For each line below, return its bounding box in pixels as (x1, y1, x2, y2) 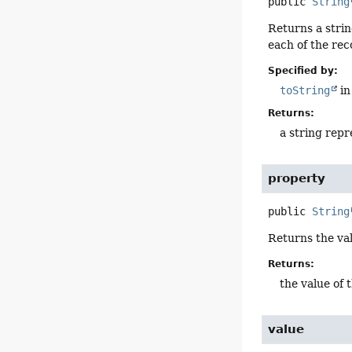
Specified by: (268, 64, 339, 76)
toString (280, 83, 331, 97)
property (268, 170, 326, 185)
